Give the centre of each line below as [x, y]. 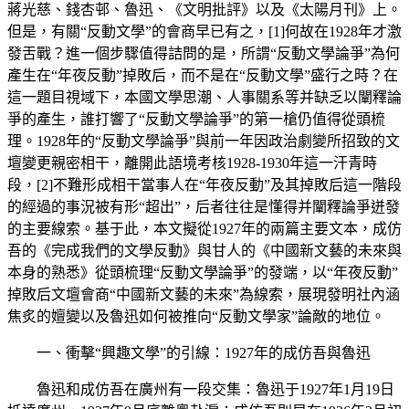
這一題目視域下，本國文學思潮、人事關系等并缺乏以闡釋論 [204, 97]
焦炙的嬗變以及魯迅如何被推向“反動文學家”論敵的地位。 [196, 316]
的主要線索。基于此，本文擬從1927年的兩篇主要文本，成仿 [204, 228]
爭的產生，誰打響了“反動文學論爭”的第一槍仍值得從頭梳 [196, 119]
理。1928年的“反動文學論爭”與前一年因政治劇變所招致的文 [204, 141]
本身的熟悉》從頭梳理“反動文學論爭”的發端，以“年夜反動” [203, 272]
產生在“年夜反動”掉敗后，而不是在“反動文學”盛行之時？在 [203, 75]
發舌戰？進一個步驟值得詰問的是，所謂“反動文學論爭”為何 [204, 53]
